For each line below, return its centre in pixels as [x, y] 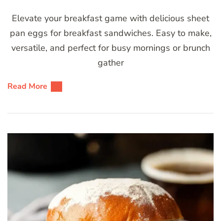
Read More [27, 87]
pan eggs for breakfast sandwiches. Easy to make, [110, 33]
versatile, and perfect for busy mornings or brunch [110, 48]
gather [110, 63]
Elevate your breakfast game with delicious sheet [110, 18]
